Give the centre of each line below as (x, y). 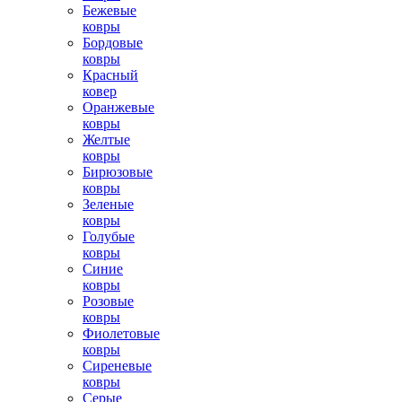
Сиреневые (117, 366)
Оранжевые (118, 107)
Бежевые (109, 10)
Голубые (109, 236)
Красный (110, 75)
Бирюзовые (118, 172)
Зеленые (108, 204)
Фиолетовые (121, 333)
